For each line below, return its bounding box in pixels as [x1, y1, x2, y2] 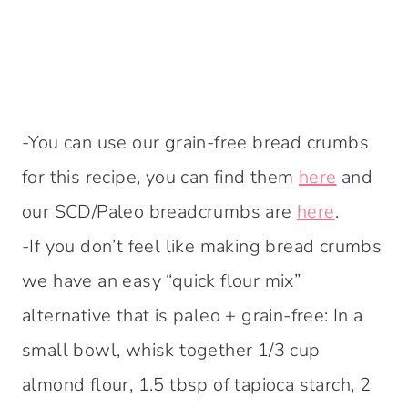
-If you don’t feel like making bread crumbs [22, 234, 382, 260]
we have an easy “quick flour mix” [22, 269, 301, 294]
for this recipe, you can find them [22, 165, 299, 190]
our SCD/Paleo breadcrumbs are [22, 199, 297, 225]
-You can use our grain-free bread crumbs [22, 130, 369, 156]
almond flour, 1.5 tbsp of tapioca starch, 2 [22, 372, 372, 398]
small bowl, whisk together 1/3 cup [22, 338, 321, 363]
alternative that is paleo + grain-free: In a [22, 303, 363, 329]
